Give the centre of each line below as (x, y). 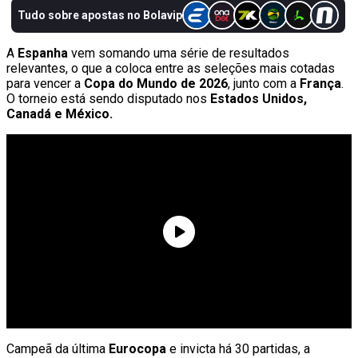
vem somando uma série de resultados (180, 54)
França (320, 84)
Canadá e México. (60, 114)
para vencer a (44, 84)
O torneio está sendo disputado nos (108, 99)
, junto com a (264, 84)
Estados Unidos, (259, 99)
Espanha (44, 54)
